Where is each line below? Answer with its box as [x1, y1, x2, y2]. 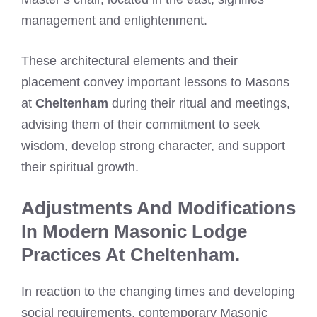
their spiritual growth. [21, 160, 139, 175]
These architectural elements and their [21, 54, 238, 69]
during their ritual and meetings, [108, 96, 290, 111]
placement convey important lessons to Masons [21, 75, 289, 90]
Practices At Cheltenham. [21, 244, 240, 266]
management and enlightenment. [21, 13, 207, 28]
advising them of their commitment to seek [21, 117, 260, 132]
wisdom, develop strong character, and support [21, 139, 285, 154]
